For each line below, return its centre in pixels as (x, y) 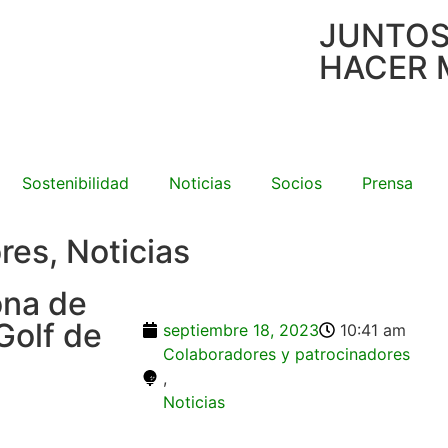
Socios (296, 183)
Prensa (387, 183)
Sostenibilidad (75, 183)
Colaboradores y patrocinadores (286, 354)
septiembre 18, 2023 (241, 330)
